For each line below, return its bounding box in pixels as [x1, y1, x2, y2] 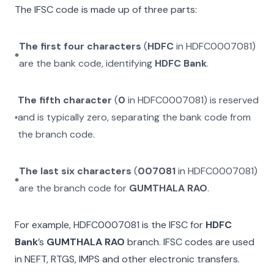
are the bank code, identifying [18, 57, 155, 70]
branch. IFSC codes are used [125, 235, 254, 248]
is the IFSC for [139, 218, 203, 231]
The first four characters [18, 40, 141, 53]
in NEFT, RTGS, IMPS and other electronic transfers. [15, 253, 240, 265]
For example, [15, 218, 73, 231]
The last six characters [18, 165, 131, 177]
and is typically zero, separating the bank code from [18, 111, 251, 124]
